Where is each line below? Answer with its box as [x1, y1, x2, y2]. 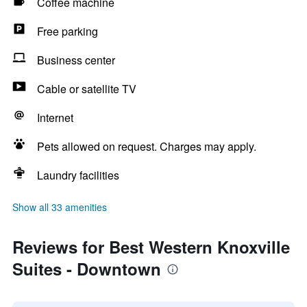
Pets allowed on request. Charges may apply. [37, 138, 256, 154]
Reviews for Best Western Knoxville [12, 235, 290, 258]
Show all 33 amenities [12, 200, 107, 214]
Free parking [37, 23, 98, 39]
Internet [37, 110, 73, 125]
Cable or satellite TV [37, 81, 136, 97]
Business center [37, 52, 115, 68]
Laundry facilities [37, 167, 119, 183]
